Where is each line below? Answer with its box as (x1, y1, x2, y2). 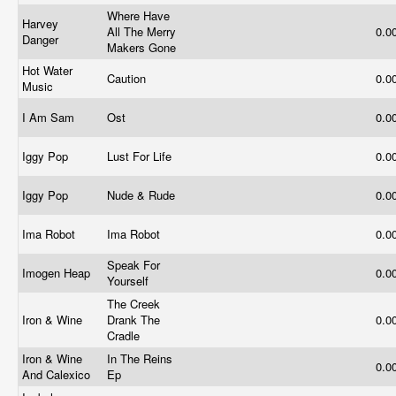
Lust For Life (107, 148, 175, 164)
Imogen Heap (22, 264, 94, 281)
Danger (22, 31, 62, 48)
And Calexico (22, 366, 94, 383)
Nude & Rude (107, 187, 179, 203)
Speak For (107, 256, 160, 273)
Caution (107, 70, 149, 87)
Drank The (107, 311, 160, 328)
